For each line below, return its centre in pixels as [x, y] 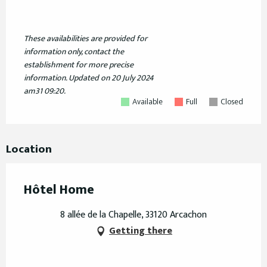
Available [148, 102]
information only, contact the [74, 52]
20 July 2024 [132, 78]
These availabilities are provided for [86, 39]
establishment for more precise [79, 65]
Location [29, 150]
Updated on [89, 78]
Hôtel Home [59, 190]
